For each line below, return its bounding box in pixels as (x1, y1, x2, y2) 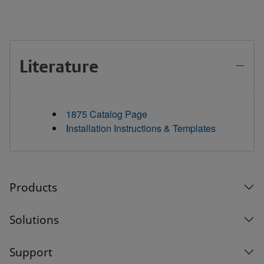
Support (9, 244, 52, 260)
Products (9, 179, 57, 195)
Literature (19, 55, 98, 77)
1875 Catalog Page (66, 107, 147, 121)
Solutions (9, 212, 59, 227)
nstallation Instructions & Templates (68, 121, 216, 135)
